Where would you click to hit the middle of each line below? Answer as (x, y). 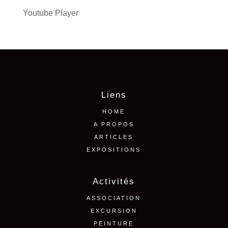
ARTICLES (114, 137)
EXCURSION (114, 210)
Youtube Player (50, 13)
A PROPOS (114, 124)
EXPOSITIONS (114, 149)
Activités (114, 181)
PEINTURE (114, 223)
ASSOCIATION (114, 198)
